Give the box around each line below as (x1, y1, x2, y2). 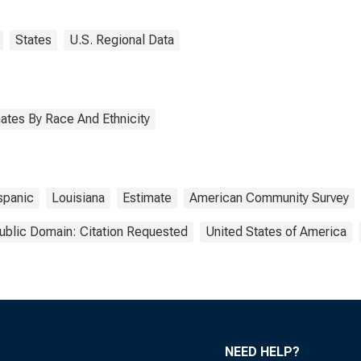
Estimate (122, 190, 172, 205)
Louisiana (52, 190, 105, 205)
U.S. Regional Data (69, 32, 174, 48)
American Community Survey (189, 190, 349, 205)
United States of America (205, 224, 346, 239)
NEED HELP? (225, 344, 300, 359)
